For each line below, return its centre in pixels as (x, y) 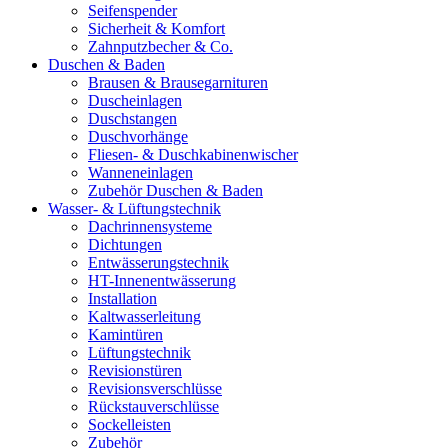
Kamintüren (125, 334)
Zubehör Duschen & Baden (175, 190)
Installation (122, 298)
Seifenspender (132, 10)
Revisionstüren (135, 370)
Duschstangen (132, 118)
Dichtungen (125, 244)
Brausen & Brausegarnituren (178, 82)
